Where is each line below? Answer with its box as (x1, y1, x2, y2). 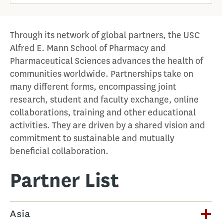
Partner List (10, 167, 119, 193)
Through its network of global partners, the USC (10, 29, 200, 41)
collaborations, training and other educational (10, 107, 196, 118)
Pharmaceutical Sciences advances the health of (10, 55, 203, 67)
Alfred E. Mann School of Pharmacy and (10, 42, 166, 54)
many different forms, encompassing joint (10, 81, 176, 93)
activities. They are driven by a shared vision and (10, 119, 205, 131)
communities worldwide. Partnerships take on (10, 68, 193, 80)
